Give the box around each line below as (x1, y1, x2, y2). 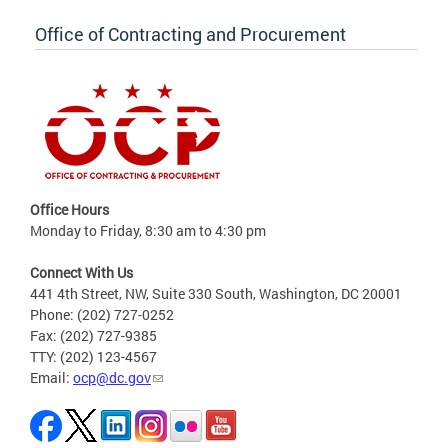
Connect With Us (30, 263, 133, 283)
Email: (30, 368, 73, 388)
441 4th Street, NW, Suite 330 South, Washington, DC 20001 (30, 284, 402, 304)
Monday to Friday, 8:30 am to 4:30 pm (30, 221, 266, 241)
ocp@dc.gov (73, 368, 151, 388)
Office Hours (30, 200, 109, 220)
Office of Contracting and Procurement (35, 22, 346, 47)
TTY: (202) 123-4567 (30, 347, 157, 367)
